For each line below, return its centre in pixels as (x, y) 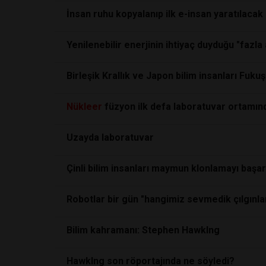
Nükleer (84, 106)
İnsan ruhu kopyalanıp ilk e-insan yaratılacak (165, 14)
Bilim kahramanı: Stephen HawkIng (143, 230)
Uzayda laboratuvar (110, 137)
